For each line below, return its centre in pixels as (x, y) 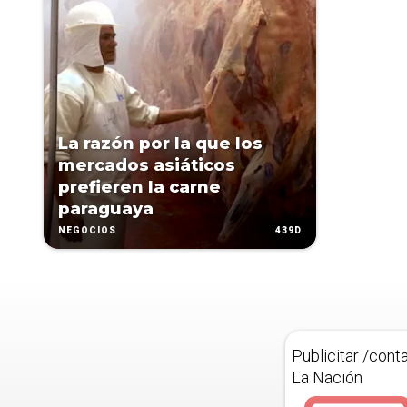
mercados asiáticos (147, 165)
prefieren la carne (139, 187)
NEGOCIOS (87, 231)
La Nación (327, 377)
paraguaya (106, 209)
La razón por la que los (160, 144)
